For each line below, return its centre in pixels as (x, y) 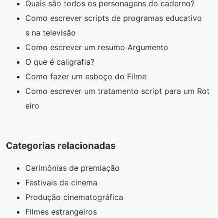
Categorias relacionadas (61, 145)
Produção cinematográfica (74, 197)
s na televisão (52, 33)
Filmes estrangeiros (61, 211)
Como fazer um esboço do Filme (87, 77)
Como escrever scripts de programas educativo (114, 18)
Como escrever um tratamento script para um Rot (118, 91)
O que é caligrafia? (61, 62)
